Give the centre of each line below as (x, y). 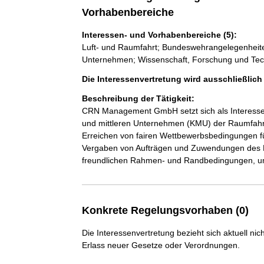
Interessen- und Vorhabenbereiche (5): (159, 35)
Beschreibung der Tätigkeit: (138, 98)
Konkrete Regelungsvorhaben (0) (165, 210)
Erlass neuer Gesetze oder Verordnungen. (161, 245)
